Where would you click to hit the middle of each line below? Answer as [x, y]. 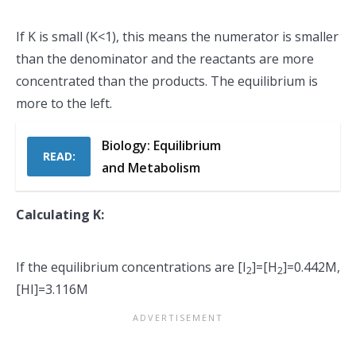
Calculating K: [60, 215]
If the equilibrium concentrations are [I [131, 267]
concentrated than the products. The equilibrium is [167, 81]
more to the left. [64, 103]
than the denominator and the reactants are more [165, 59]
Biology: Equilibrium [161, 145]
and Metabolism [151, 168]
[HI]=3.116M [52, 289]
